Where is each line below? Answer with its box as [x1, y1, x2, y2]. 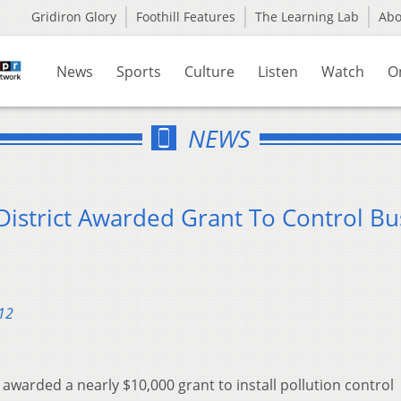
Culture [184, 62, 235, 81]
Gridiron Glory [31, 8, 116, 25]
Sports [116, 62, 161, 81]
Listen [258, 62, 298, 81]
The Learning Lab [255, 8, 359, 25]
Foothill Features [136, 8, 235, 25]
